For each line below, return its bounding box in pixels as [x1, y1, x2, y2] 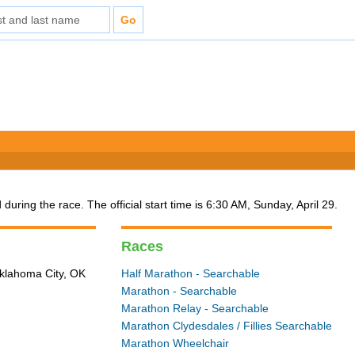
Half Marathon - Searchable [121, 267, 261, 280]
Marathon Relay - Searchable [121, 302, 269, 315]
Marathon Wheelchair [121, 337, 230, 349]
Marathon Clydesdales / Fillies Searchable [121, 319, 333, 332]
